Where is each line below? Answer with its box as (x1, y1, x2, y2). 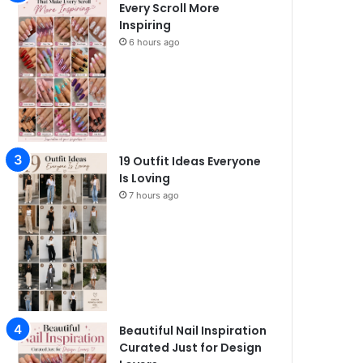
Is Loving (119, 169, 171, 186)
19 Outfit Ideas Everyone (119, 152, 262, 169)
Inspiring (119, 17, 172, 34)
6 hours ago (129, 36, 181, 49)
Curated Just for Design (119, 339, 263, 356)
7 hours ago (129, 189, 180, 201)
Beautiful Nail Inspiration (119, 322, 267, 339)
